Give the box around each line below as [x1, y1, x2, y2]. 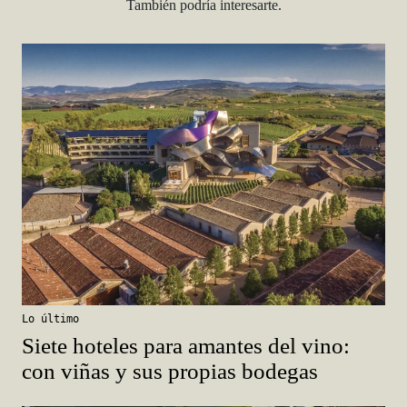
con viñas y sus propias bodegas [22, 359, 318, 384]
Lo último [22, 313, 79, 326]
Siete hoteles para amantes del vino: [22, 333, 350, 359]
